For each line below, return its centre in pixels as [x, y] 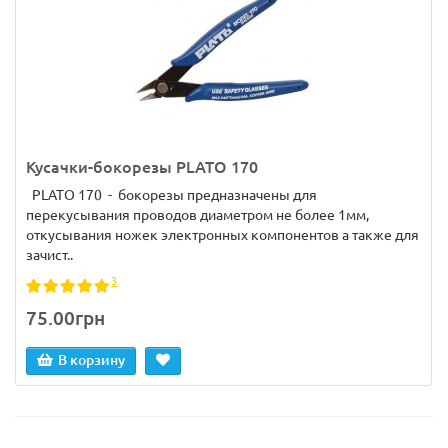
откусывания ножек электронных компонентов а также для [222, 235]
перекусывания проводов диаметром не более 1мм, [197, 215]
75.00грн [65, 318]
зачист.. [49, 255]
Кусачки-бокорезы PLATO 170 [142, 167]
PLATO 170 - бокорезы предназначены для [171, 195]
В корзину [91, 360]
